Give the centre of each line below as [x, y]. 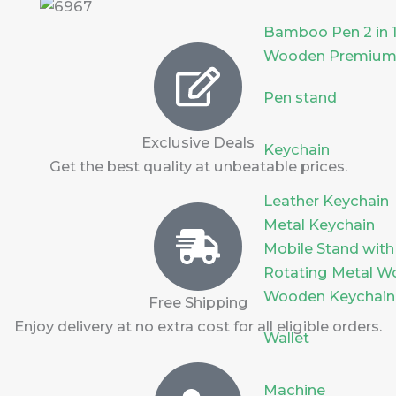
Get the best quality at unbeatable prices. [198, 167]
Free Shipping [198, 303]
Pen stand [301, 98]
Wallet [287, 338]
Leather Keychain [327, 201]
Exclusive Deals [198, 143]
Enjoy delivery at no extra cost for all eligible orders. [198, 327]
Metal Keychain [320, 225]
